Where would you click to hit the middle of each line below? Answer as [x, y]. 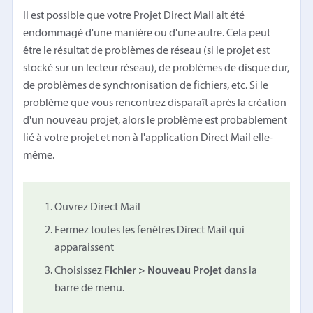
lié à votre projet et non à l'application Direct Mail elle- [148, 138]
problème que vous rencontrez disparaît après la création [155, 103]
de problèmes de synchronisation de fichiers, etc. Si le [146, 86]
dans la [240, 271]
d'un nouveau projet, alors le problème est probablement [155, 121]
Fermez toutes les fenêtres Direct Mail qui [150, 230]
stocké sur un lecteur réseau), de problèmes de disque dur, [156, 68]
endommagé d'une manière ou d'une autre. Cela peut [147, 33]
